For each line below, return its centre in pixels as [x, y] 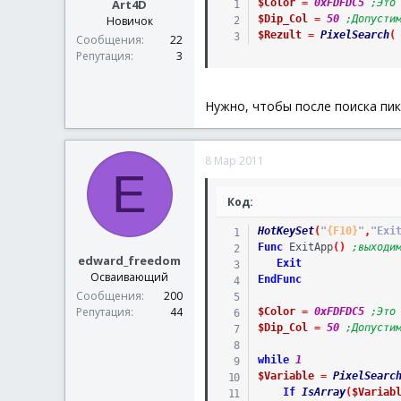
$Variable [286, 376]
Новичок [129, 21]
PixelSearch [354, 35]
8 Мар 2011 [235, 161]
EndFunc [279, 279]
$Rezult [279, 35]
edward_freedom [129, 260]
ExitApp [311, 247]
